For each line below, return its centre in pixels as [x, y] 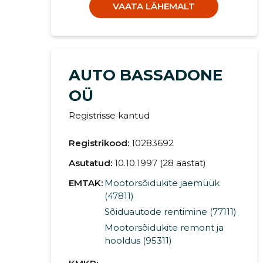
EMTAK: [85, 183]
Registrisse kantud [109, 116]
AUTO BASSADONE [145, 75]
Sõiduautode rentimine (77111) [170, 212]
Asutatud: [90, 163]
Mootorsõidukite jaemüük [162, 183]
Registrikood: [99, 143]
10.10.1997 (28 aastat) [160, 163]
